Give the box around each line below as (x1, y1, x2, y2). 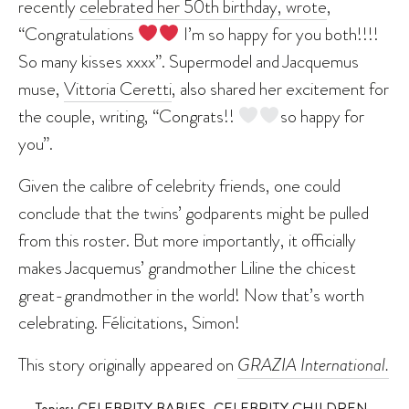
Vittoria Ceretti (64, 75, 172, 101)
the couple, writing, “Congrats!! (18, 102, 238, 129)
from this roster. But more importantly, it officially (18, 226, 356, 253)
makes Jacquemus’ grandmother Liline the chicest (18, 254, 356, 280)
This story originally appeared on (18, 351, 237, 377)
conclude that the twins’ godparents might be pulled (18, 199, 369, 225)
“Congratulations (18, 20, 138, 47)
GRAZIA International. (237, 351, 389, 378)
